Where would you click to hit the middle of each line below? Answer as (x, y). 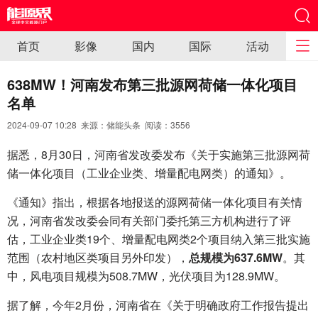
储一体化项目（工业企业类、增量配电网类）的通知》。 (149, 173)
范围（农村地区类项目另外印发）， (98, 257)
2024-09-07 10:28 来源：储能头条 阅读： (89, 125)
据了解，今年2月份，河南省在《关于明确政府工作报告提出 (158, 305)
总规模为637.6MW (236, 257)
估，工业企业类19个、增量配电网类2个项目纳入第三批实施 (159, 239)
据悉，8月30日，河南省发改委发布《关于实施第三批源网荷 (159, 154)
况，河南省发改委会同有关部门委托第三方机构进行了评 (149, 220)
